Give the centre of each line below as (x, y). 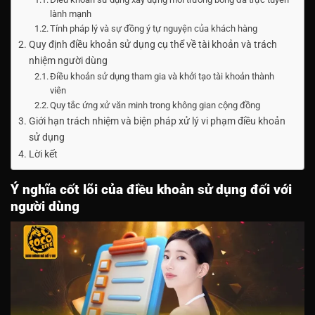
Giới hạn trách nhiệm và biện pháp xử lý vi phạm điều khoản (157, 121)
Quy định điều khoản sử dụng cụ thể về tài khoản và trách (153, 44)
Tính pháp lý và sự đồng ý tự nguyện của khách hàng (154, 28)
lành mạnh (71, 13)
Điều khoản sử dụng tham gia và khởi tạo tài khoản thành (162, 76)
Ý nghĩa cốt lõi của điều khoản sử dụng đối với (151, 189)
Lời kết (43, 154)
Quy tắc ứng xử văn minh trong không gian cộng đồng (155, 105)
